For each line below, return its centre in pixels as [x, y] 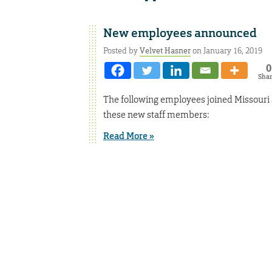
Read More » [128, 136]
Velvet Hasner [165, 50]
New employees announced [180, 33]
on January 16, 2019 [226, 50]
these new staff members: [156, 115]
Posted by [121, 50]
